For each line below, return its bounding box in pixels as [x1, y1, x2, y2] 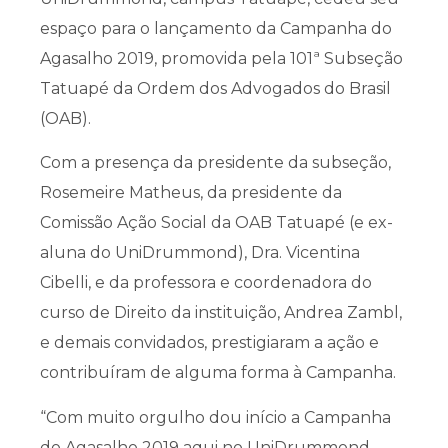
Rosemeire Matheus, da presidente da [40, 183, 342, 203]
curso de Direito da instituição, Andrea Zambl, [40, 303, 402, 323]
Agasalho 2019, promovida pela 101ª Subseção [40, 48, 403, 68]
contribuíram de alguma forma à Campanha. [40, 363, 396, 383]
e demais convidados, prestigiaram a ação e [40, 333, 379, 353]
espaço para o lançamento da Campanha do [40, 18, 392, 38]
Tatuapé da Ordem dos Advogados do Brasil [40, 78, 391, 98]
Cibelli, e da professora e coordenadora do [40, 273, 372, 293]
